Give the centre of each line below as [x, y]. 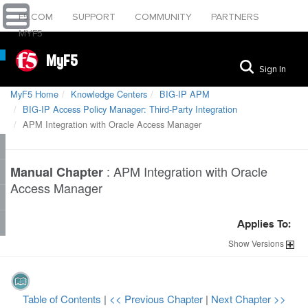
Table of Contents [63, 299]
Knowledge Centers [109, 94]
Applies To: [264, 225]
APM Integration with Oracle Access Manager [111, 124]
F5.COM [37, 17]
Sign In [273, 69]
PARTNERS [235, 17]
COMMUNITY [165, 17]
